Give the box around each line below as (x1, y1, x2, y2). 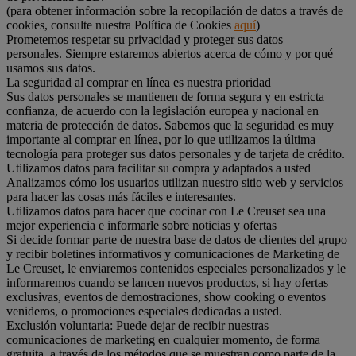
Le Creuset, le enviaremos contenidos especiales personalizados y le (6, 261, 346, 275)
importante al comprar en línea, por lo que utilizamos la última (6, 132, 315, 146)
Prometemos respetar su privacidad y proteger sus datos (6, 32, 283, 46)
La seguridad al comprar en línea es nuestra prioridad (6, 75, 271, 89)
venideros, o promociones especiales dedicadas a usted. (6, 304, 282, 318)
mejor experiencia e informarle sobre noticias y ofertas (6, 218, 277, 232)
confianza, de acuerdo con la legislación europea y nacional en (6, 103, 319, 118)
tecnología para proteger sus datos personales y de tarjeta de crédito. (6, 146, 345, 161)
